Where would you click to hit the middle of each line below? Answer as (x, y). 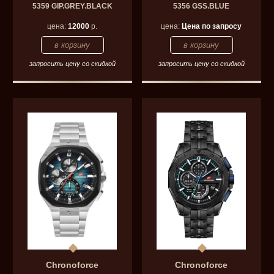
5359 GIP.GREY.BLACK (72, 6)
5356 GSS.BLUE (202, 6)
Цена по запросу (212, 26)
